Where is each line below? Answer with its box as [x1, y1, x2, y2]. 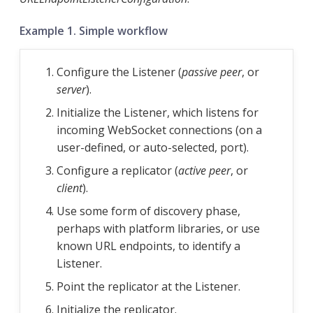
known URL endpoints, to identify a [57, 238, 240, 254]
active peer [178, 163, 231, 179]
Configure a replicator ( [57, 163, 178, 179]
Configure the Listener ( [57, 64, 182, 80]
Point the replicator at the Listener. [57, 279, 240, 295]
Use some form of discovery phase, [57, 203, 240, 219]
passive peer [182, 64, 242, 80]
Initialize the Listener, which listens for [57, 105, 259, 121]
